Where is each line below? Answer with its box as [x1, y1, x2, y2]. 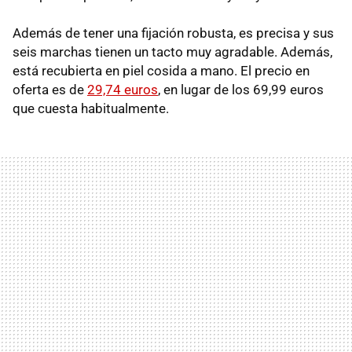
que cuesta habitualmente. [13, 101, 169, 117]
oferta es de [13, 82, 87, 98]
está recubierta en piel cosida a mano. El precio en [13, 63, 310, 79]
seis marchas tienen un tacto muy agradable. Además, [13, 44, 332, 60]
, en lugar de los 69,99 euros [158, 82, 324, 98]
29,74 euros [87, 82, 158, 98]
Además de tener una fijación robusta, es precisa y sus [13, 25, 334, 42]
